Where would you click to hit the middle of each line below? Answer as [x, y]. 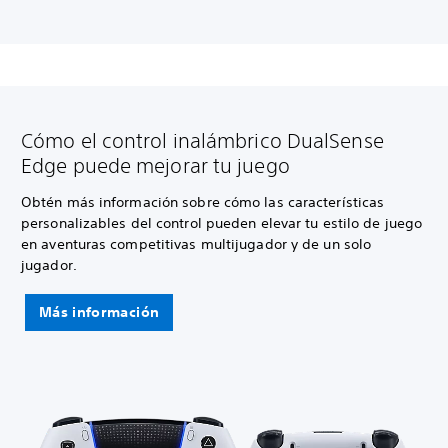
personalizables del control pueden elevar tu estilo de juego [222, 223]
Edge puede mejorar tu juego [155, 166]
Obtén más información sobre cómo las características [203, 202]
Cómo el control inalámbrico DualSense [202, 141]
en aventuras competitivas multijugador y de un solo [196, 244]
